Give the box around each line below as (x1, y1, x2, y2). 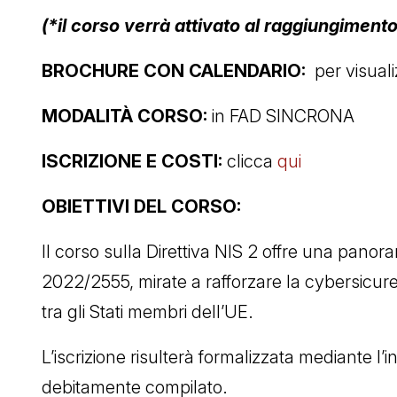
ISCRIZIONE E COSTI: (42, 150, 227, 172)
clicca (227, 150, 277, 172)
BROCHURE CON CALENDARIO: (42, 59, 315, 82)
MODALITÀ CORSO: (42, 105, 207, 127)
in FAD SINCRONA (207, 105, 354, 127)
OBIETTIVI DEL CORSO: (42, 195, 241, 217)
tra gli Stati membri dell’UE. (42, 300, 253, 323)
